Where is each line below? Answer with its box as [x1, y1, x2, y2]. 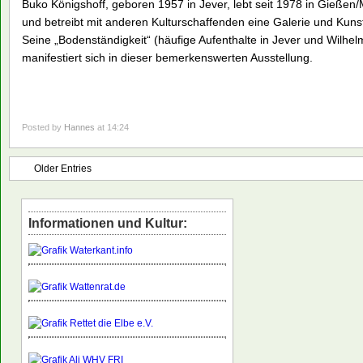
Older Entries [34, 163, 92, 175]
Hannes [64, 122, 95, 133]
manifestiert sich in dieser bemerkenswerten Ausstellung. [22, 51, 313, 65]
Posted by [22, 122, 64, 133]
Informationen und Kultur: [28, 216, 187, 231]
